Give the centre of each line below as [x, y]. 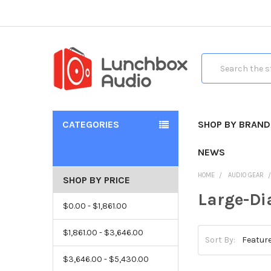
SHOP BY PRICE [96, 180]
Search [215, 60]
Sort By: [220, 240]
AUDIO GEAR [246, 175]
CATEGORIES [90, 124]
